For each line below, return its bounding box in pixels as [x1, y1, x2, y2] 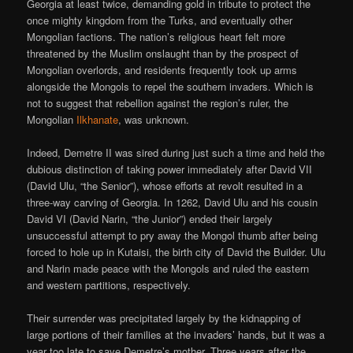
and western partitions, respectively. [27, 277, 191, 293]
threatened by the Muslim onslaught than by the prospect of [27, 46, 299, 61]
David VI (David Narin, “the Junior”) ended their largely [27, 211, 273, 227]
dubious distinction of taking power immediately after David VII [27, 162, 313, 177]
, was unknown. [118, 112, 190, 128]
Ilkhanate [76, 112, 119, 128]
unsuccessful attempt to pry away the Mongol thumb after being [27, 228, 318, 243]
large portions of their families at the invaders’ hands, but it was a [27, 327, 325, 343]
